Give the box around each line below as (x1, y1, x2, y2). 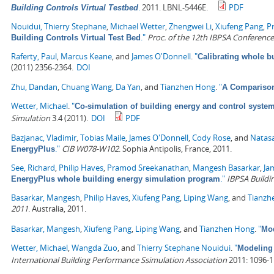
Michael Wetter (110, 21, 165, 32)
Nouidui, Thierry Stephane (11, 21, 106, 32)
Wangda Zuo (72, 242, 117, 254)
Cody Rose (192, 132, 231, 144)
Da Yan (116, 81, 141, 93)
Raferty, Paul (11, 51, 57, 62)
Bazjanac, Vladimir (11, 132, 76, 144)
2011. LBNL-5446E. (140, 2, 208, 13)
